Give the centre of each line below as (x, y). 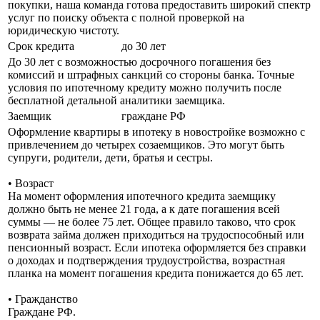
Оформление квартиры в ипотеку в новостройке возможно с (156, 131)
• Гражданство (43, 299)
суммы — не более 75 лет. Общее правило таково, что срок (152, 221)
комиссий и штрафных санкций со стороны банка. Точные (151, 74)
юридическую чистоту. (64, 30)
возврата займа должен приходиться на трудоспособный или (156, 234)
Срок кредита (41, 46)
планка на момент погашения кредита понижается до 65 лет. (156, 273)
